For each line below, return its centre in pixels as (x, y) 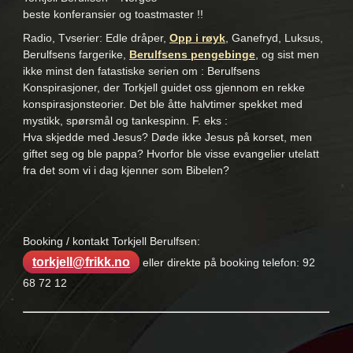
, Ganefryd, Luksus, (274, 38)
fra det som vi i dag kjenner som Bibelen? (126, 171)
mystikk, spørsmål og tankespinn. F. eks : (125, 121)
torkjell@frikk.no (81, 262)
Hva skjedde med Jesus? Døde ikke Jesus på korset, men (167, 137)
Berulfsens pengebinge (192, 55)
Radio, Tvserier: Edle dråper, (96, 38)
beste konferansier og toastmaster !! (113, 15)
